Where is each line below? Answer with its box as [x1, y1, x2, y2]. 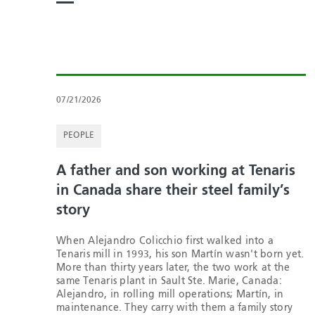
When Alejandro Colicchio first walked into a [56, 236, 274, 246]
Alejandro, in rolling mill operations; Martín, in [56, 289, 284, 300]
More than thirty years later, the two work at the [56, 262, 290, 273]
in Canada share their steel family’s [56, 184, 290, 198]
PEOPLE [63, 131, 95, 140]
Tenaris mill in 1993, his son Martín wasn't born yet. [56, 249, 304, 259]
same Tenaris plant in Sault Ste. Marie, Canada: [56, 276, 282, 286]
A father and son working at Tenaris [56, 164, 295, 179]
